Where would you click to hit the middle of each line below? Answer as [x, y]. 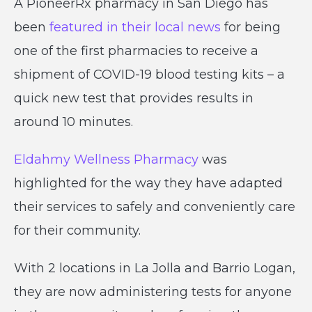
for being [251, 27]
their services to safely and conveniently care [155, 207]
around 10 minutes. [73, 122]
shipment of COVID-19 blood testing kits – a [149, 75]
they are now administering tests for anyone [153, 292]
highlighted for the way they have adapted [148, 183]
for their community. [77, 231]
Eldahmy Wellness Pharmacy [106, 159]
